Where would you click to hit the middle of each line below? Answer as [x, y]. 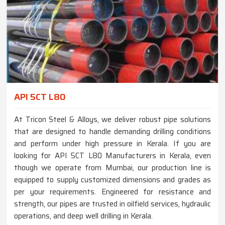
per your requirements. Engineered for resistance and [113, 192]
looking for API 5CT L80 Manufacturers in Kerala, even [113, 155]
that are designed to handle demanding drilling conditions [113, 131]
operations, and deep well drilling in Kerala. [83, 216]
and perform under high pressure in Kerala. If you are [113, 143]
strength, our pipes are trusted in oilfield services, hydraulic [113, 204]
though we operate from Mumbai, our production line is [113, 167]
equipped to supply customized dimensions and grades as [113, 180]
